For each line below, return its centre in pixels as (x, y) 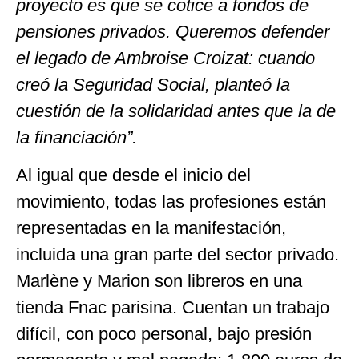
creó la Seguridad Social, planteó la (153, 84)
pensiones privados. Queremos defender (173, 31)
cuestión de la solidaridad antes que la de (176, 111)
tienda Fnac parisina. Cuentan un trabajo (173, 308)
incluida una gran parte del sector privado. (177, 255)
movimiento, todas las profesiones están (171, 202)
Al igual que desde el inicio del (133, 175)
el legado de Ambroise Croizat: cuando (165, 58)
